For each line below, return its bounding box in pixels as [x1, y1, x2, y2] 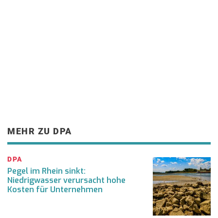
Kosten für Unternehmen [7, 184, 103, 195]
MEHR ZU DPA [7, 126, 72, 137]
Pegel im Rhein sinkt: [7, 166, 86, 177]
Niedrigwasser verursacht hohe [7, 175, 126, 186]
